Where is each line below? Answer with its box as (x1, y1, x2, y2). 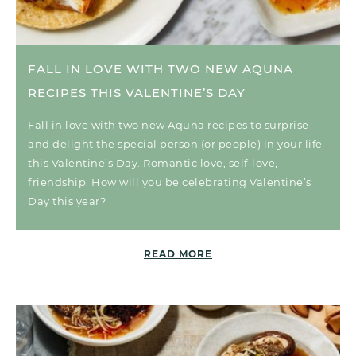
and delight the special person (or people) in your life (28, 137, 323, 151)
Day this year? (28, 195, 106, 208)
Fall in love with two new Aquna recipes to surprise (28, 118, 309, 132)
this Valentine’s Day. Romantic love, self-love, (28, 157, 278, 170)
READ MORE (144, 248, 212, 261)
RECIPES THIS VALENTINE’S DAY (28, 85, 246, 101)
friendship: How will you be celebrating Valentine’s (28, 176, 311, 189)
